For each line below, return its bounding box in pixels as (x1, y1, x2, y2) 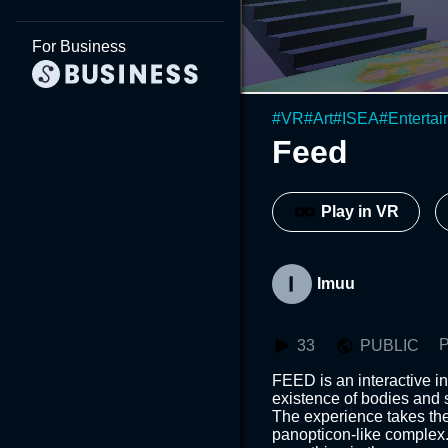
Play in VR (321, 203, 399, 221)
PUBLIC (360, 336, 419, 354)
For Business (32, 38, 126, 55)
